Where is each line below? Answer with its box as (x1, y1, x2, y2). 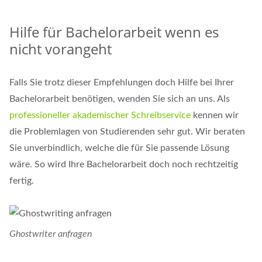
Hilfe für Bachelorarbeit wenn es (9, 22, 219, 42)
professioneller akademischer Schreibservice (9, 111, 191, 120)
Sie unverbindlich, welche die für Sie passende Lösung (9, 143, 229, 153)
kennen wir (191, 111, 239, 120)
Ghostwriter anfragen (9, 229, 92, 239)
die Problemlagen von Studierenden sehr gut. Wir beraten (9, 127, 245, 137)
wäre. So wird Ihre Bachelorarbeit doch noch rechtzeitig (9, 160, 238, 170)
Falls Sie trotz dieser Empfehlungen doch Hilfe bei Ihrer (9, 78, 234, 88)
